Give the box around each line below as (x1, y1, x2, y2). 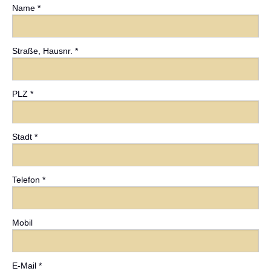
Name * (12, 3, 41, 13)
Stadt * (12, 132, 38, 142)
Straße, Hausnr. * (12, 46, 78, 56)
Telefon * (12, 175, 45, 185)
